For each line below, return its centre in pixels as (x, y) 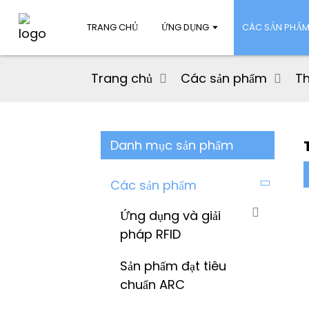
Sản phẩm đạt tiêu (173, 266)
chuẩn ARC (152, 285)
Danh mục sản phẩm (172, 145)
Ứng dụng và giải (170, 215)
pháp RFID (150, 234)
